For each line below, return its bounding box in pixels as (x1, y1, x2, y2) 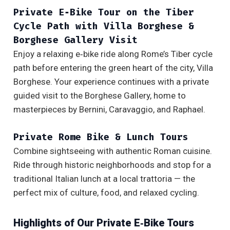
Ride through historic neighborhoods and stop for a (13, 160, 211, 170)
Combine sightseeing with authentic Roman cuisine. (13, 146, 212, 157)
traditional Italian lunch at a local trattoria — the (13, 174, 195, 184)
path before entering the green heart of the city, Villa (13, 62, 213, 73)
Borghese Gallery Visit (13, 33, 138, 46)
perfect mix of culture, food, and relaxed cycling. (13, 187, 199, 198)
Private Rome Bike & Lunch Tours (13, 131, 188, 144)
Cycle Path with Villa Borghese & (13, 20, 194, 32)
